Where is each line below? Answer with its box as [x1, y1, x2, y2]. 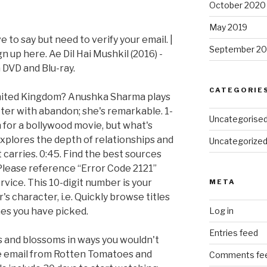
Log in [209, 206, 234, 216]
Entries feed [209, 228, 258, 238]
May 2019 [209, 22, 247, 33]
